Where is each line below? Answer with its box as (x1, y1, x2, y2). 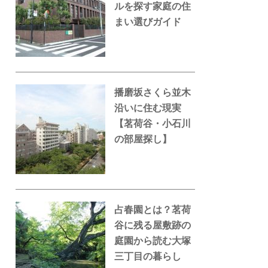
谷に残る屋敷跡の (114, 219, 191, 231)
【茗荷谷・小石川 (114, 117, 191, 129)
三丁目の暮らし (114, 250, 181, 262)
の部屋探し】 (114, 133, 172, 145)
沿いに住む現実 (114, 102, 181, 114)
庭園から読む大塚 (114, 234, 191, 246)
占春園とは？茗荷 (114, 203, 191, 215)
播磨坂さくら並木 (114, 86, 191, 98)
